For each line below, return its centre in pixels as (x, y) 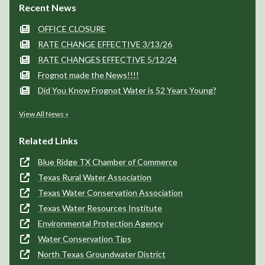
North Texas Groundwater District (102, 254)
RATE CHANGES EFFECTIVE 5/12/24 (107, 59)
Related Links (49, 140)
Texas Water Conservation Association (110, 193)
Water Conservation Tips (85, 239)
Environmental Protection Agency (101, 223)
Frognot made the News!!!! (88, 75)
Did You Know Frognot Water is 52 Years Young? (127, 90)
